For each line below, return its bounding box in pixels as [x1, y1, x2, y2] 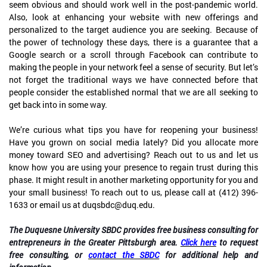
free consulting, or [9, 249, 88, 261]
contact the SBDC [88, 249, 160, 261]
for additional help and [159, 249, 259, 261]
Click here [180, 237, 216, 249]
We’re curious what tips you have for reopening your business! [9, 124, 258, 136]
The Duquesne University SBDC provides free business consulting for [9, 224, 258, 236]
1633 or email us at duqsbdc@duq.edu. [9, 199, 157, 211]
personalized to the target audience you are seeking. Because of [9, 24, 258, 36]
